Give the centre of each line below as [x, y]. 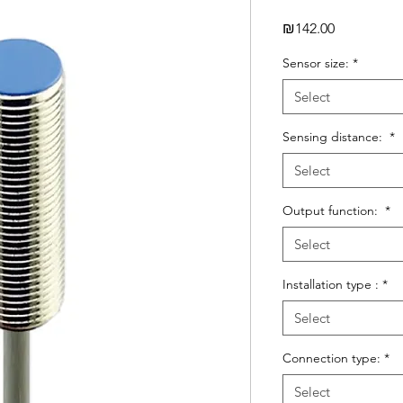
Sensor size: [316, 63]
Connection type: [331, 358]
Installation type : [331, 284]
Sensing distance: [334, 137]
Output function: [332, 210]
